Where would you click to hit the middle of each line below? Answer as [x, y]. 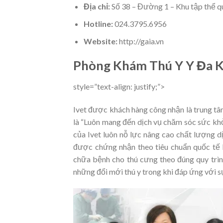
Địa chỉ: [97, 6]
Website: [100, 41]
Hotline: [98, 23]
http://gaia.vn [140, 41]
